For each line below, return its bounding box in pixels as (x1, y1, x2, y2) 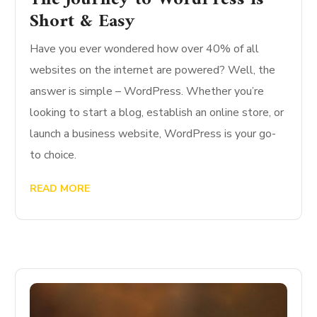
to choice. (30, 147, 77, 163)
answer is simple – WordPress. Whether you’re (30, 83, 265, 100)
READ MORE (30, 182, 91, 196)
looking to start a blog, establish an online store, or (30, 105, 284, 121)
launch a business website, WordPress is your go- (30, 126, 277, 142)
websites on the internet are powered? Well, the (30, 62, 276, 79)
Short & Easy (30, 6, 136, 38)
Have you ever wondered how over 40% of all (30, 41, 260, 57)
